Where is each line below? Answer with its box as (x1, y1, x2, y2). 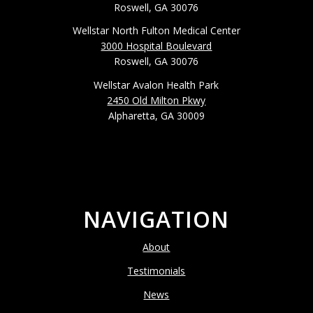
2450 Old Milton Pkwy (107, 94, 206, 108)
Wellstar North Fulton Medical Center (72, 24, 240, 38)
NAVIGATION (83, 204, 230, 235)
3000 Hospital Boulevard (101, 39, 212, 53)
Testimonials (127, 264, 186, 278)
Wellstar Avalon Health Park (94, 78, 219, 92)
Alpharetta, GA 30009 (108, 109, 205, 123)
